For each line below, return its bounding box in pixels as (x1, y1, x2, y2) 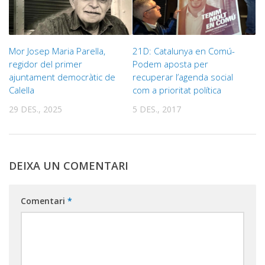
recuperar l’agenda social (132, 70, 233, 83)
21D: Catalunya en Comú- (132, 44, 235, 57)
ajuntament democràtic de (9, 70, 115, 83)
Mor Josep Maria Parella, (9, 44, 105, 57)
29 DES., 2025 (9, 103, 62, 115)
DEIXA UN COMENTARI (9, 159, 128, 173)
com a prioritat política (132, 83, 221, 96)
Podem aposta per (132, 57, 208, 70)
